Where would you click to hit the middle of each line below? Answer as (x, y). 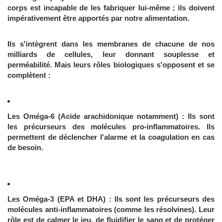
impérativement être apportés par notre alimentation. (98, 18)
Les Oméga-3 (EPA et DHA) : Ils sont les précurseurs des (111, 199)
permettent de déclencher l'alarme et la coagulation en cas (111, 137)
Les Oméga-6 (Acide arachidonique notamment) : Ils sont (111, 116)
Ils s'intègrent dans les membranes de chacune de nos (111, 44)
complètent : (29, 75)
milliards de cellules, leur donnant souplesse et (111, 55)
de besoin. (25, 148)
